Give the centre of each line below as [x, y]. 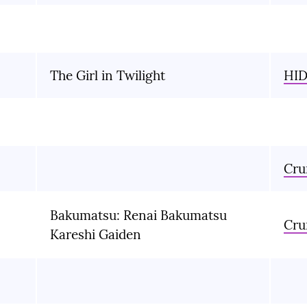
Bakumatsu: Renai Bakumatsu [138, 216]
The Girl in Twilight [108, 76]
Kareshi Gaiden [96, 235]
